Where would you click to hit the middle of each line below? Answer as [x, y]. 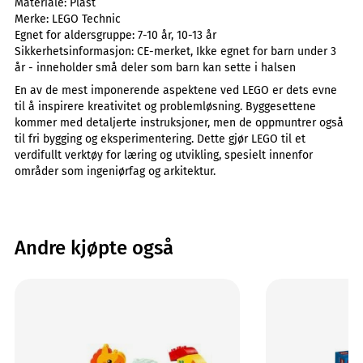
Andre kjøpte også [94, 248]
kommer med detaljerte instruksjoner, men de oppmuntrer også [179, 123]
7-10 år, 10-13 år [177, 35]
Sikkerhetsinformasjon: [76, 51]
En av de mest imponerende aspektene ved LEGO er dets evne [176, 90]
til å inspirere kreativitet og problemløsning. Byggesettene [165, 107]
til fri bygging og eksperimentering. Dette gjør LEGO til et [160, 139]
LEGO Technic [86, 19]
